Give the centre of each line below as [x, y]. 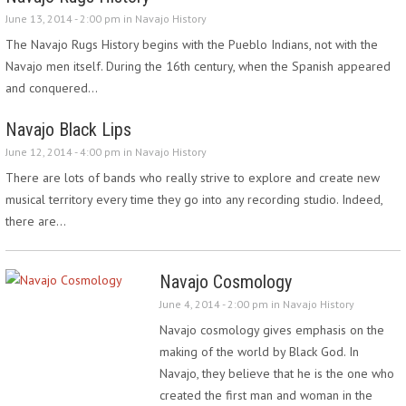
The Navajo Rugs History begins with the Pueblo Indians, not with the [192, 44]
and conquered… [52, 88]
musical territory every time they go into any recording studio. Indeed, [194, 199]
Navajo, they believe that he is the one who [277, 373]
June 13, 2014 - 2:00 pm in [70, 19]
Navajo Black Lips [68, 130]
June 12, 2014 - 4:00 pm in [70, 152]
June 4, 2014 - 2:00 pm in [221, 304]
